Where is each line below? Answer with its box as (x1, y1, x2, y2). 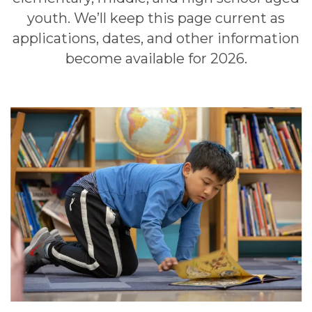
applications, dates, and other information (13, 29, 299, 47)
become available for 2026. (65, 49, 247, 67)
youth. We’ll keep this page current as (27, 9, 285, 26)
